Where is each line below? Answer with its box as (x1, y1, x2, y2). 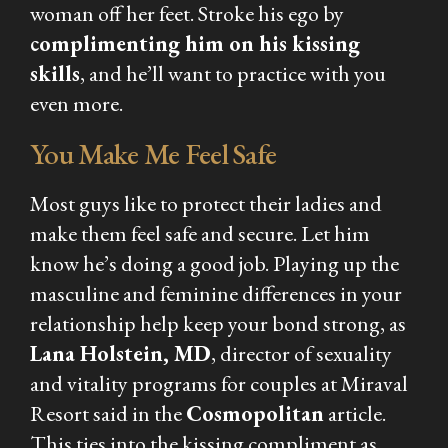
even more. (30, 88, 123, 118)
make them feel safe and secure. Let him (30, 218, 370, 248)
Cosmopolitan (186, 398, 324, 428)
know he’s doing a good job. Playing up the (30, 248, 399, 278)
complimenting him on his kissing (30, 28, 360, 58)
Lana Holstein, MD (30, 338, 211, 368)
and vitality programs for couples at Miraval (30, 368, 408, 398)
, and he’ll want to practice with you (80, 58, 386, 88)
